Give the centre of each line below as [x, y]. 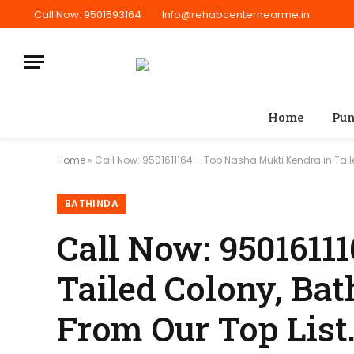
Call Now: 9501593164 [88, 14]
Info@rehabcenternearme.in [236, 14]
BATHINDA [92, 203]
